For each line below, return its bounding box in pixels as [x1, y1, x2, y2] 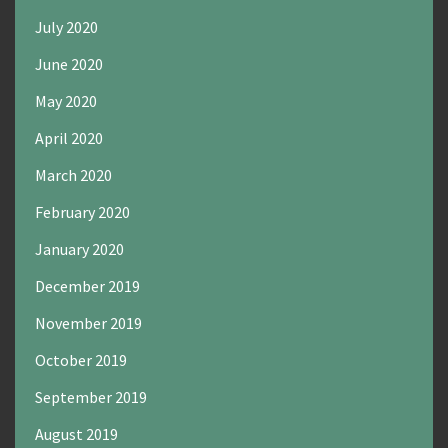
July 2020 [35, 17, 98, 38]
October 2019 [35, 350, 127, 371]
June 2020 [35, 54, 103, 75]
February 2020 [35, 202, 130, 223]
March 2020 [35, 165, 112, 186]
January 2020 [35, 239, 124, 260]
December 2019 [35, 276, 140, 297]
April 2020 [35, 128, 103, 149]
